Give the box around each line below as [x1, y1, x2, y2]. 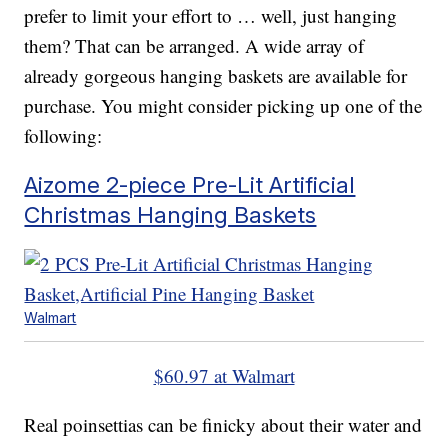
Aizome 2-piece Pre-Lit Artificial [24, 171, 356, 199]
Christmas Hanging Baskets [24, 201, 317, 229]
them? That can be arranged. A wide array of [24, 33, 365, 59]
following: [24, 123, 103, 149]
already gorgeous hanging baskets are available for [24, 63, 408, 89]
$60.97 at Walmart [153, 363, 295, 389]
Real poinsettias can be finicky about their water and [24, 412, 423, 438]
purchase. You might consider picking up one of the [24, 93, 423, 119]
